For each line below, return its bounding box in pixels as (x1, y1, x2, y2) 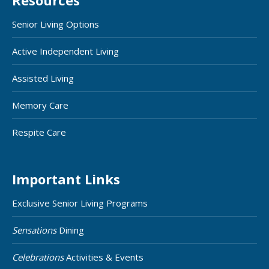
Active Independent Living (12, 44, 119, 57)
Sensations (12, 223, 56, 236)
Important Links (12, 169, 120, 188)
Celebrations (12, 250, 64, 263)
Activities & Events (64, 250, 144, 263)
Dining (56, 223, 84, 236)
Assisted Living (12, 71, 74, 84)
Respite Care (12, 125, 66, 138)
